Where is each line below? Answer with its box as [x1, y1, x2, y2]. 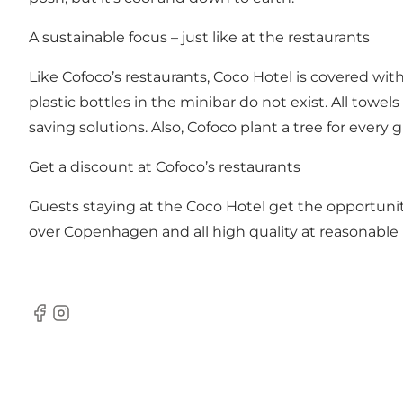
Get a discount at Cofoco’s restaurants [29, 158, 300, 176]
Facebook [28, 313, 99, 331]
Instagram [49, 313, 123, 331]
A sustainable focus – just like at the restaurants [29, 29, 370, 47]
